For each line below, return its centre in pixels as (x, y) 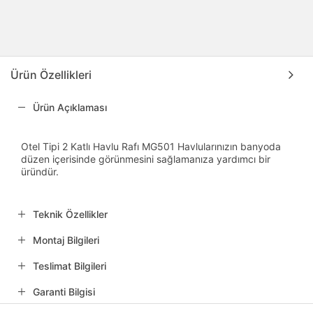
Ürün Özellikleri (51, 74)
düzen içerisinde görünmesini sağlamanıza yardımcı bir (146, 159)
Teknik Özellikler (70, 214)
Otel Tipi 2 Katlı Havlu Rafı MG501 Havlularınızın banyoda (151, 146)
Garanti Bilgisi (64, 291)
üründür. (40, 171)
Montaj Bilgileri (66, 240)
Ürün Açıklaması (70, 107)
